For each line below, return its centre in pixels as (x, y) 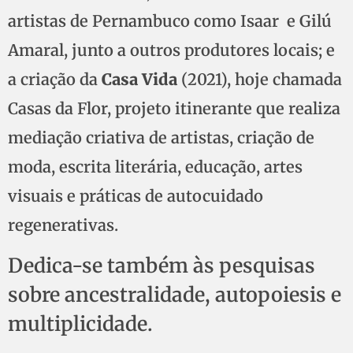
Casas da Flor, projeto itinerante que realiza (174, 109)
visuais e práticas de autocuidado (136, 196)
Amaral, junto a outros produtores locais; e (171, 50)
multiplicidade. (80, 323)
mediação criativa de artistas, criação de (161, 138)
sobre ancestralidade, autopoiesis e (175, 294)
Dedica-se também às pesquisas (162, 265)
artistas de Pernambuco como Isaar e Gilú (170, 21)
